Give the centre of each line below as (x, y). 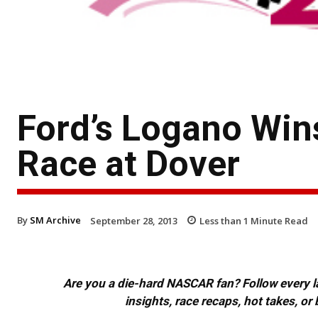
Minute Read (278, 220)
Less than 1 (224, 220)
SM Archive (55, 220)
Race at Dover (128, 164)
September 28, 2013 (134, 220)
